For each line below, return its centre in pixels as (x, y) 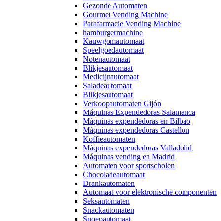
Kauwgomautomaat (113, 41)
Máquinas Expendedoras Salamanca (139, 112)
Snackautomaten (109, 210)
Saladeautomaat (107, 86)
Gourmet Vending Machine (125, 15)
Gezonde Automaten (115, 6)
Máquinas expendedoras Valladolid (137, 148)
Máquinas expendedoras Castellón (136, 130)
